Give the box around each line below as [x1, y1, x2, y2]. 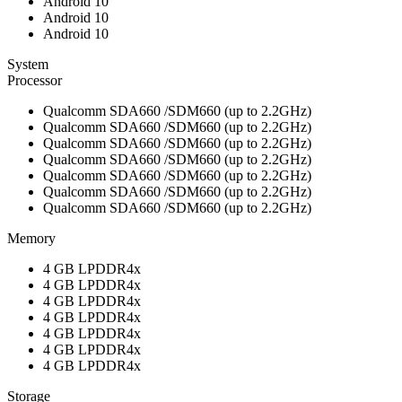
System [7, 56, 48, 72]
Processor [7, 72, 62, 88]
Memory [7, 230, 56, 246]
